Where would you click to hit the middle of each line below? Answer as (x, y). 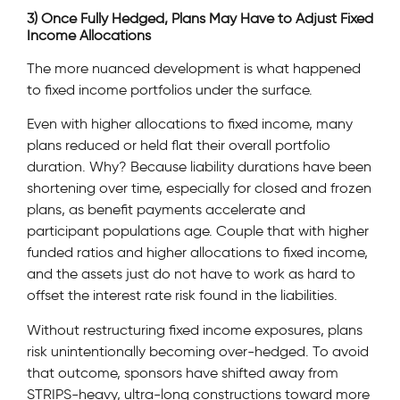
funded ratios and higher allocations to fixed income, (197, 253)
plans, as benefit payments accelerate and (166, 210)
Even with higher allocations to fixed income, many (190, 124)
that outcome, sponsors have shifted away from (183, 372)
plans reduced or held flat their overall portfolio (179, 146)
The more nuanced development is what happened (194, 68)
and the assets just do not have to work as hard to (191, 274)
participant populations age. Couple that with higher (198, 231)
